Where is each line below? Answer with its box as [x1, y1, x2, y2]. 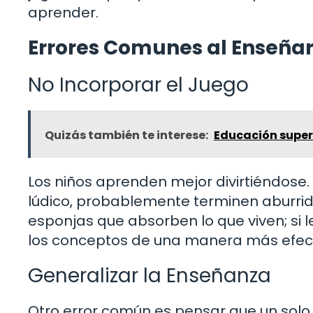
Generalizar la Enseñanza [28, 261, 271, 289]
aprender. [28, 2, 99, 22]
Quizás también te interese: [45, 126, 208, 143]
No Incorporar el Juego [28, 71, 249, 99]
